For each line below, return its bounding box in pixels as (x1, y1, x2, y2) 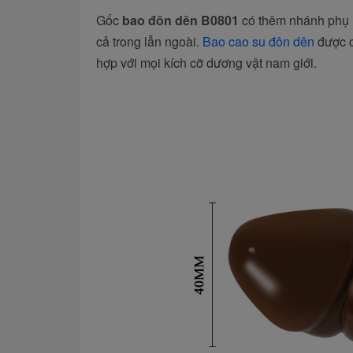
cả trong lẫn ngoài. (96, 32, 203, 51)
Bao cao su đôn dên (203, 32, 314, 51)
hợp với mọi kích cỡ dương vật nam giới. (96, 54, 317, 72)
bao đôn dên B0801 (122, 11, 239, 30)
